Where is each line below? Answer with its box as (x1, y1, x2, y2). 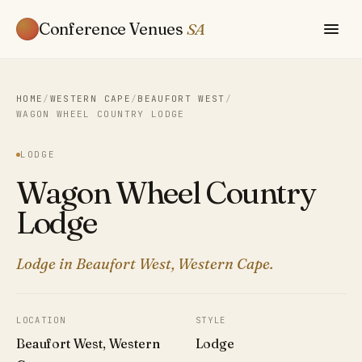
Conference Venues (39, 18, 187, 39)
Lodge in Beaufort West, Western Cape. (16, 255, 273, 274)
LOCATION (16, 314, 66, 326)
